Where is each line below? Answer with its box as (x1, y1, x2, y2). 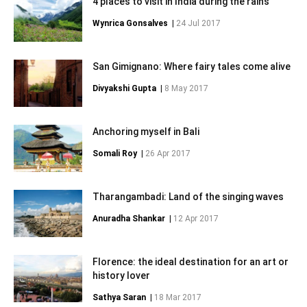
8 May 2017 (164, 84, 208, 93)
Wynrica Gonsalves (93, 19, 168, 28)
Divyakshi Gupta (93, 84, 156, 93)
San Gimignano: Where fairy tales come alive (93, 61, 291, 72)
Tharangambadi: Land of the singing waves (93, 191, 284, 202)
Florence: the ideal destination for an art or (93, 256, 288, 267)
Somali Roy (93, 149, 137, 158)
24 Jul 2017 (176, 19, 221, 28)
